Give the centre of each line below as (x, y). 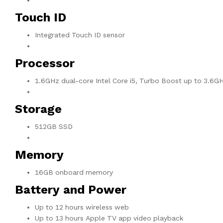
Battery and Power (71, 190)
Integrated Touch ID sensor (80, 35)
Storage (38, 109)
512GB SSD (54, 127)
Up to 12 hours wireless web (82, 207)
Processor (45, 63)
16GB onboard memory (74, 172)
